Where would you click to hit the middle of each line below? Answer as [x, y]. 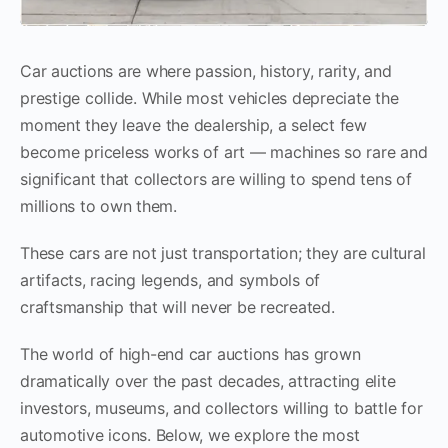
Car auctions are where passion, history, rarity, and [206, 70]
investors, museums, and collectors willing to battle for [221, 407]
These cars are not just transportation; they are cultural [223, 252]
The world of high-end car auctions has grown [190, 353]
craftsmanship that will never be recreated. [177, 306]
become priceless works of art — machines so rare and [224, 151]
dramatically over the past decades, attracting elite [208, 380]
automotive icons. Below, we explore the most [190, 434]
